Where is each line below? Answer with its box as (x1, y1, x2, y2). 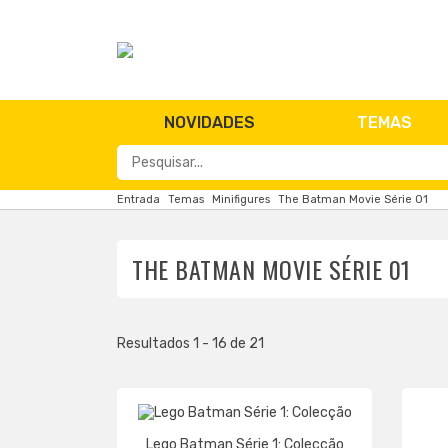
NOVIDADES (164, 113, 255, 132)
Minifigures (212, 193, 270, 206)
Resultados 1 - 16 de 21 (117, 334, 264, 352)
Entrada (117, 193, 160, 206)
